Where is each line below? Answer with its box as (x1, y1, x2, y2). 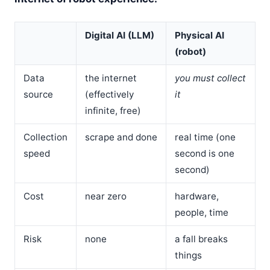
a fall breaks (174, 233, 228, 245)
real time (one (174, 131, 236, 143)
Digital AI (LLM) (84, 29, 154, 41)
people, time (174, 206, 228, 218)
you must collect (174, 72, 246, 84)
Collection (23, 131, 67, 143)
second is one (174, 147, 234, 159)
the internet (84, 72, 137, 84)
